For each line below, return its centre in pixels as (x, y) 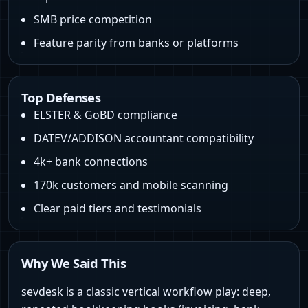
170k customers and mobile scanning (131, 185)
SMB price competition (93, 20)
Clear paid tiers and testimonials (118, 209)
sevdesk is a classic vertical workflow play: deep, (146, 292)
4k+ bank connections (91, 162)
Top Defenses (61, 98)
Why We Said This (74, 263)
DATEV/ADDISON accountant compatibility (144, 139)
